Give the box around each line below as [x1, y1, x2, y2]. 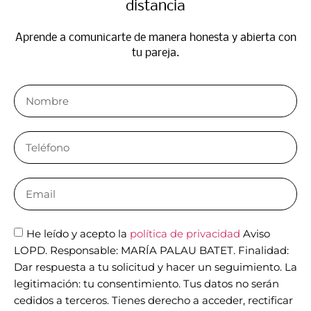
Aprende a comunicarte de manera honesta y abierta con [15, 31, 296, 44]
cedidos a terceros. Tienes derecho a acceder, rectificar [14, 294, 293, 308]
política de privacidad [130, 227, 240, 241]
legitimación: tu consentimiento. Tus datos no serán [14, 277, 279, 291]
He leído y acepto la [26, 227, 130, 241]
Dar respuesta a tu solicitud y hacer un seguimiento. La [14, 260, 297, 274]
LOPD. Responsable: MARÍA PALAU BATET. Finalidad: [14, 244, 289, 258]
